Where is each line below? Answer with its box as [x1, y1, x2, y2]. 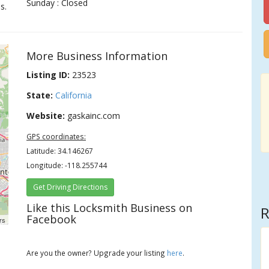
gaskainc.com [65, 110, 121, 121]
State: [26, 89, 53, 101]
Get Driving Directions [33, 182, 108, 192]
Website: [26, 110, 65, 121]
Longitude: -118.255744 [26, 160, 107, 170]
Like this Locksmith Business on [26, 201, 193, 215]
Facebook [26, 212, 77, 226]
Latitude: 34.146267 [26, 146, 94, 156]
